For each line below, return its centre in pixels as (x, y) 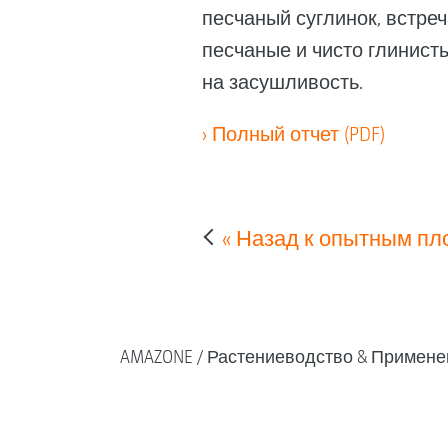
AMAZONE (156, 356)
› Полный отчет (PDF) (293, 134)
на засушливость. (282, 82)
